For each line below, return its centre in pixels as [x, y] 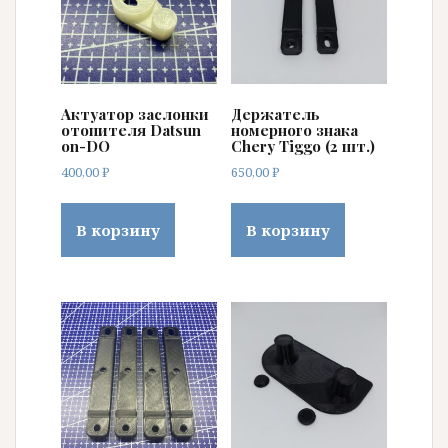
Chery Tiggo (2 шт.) [302, 146]
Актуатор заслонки [135, 114]
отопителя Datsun [131, 130]
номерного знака [294, 130]
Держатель [275, 114]
